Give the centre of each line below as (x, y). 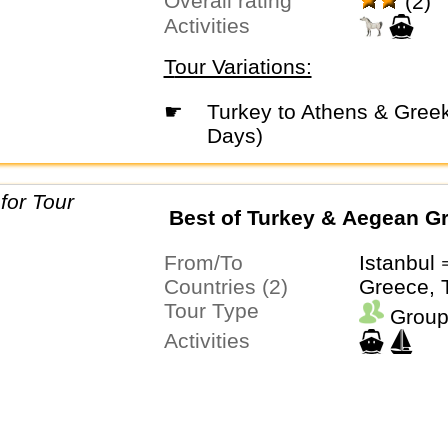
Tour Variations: (243, 66)
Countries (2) (233, 287)
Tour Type (216, 311)
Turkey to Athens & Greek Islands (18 (212, 111)
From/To (209, 263)
